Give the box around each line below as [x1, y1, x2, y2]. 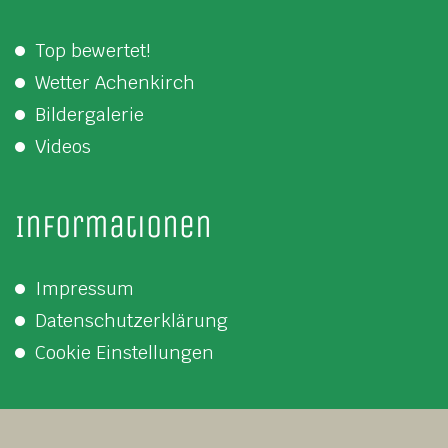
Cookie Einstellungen [35, 340, 214, 364]
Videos [35, 134, 91, 158]
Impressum [35, 276, 134, 300]
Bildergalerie [35, 102, 144, 126]
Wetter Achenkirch [35, 70, 195, 94]
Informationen [15, 207, 212, 245]
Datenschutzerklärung [35, 308, 228, 332]
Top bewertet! [35, 38, 150, 62]
